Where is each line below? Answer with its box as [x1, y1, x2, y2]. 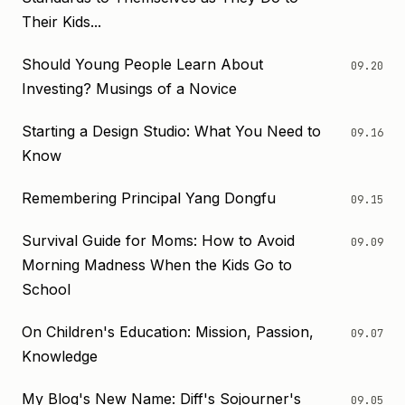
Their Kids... [22, 13, 101, 31]
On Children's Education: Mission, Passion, [22, 323, 314, 341]
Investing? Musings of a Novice [22, 80, 237, 98]
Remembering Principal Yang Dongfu [22, 189, 276, 207]
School [22, 280, 71, 298]
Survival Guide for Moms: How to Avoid [22, 231, 295, 250]
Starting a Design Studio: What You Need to [22, 122, 321, 140]
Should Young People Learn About [22, 55, 263, 73]
